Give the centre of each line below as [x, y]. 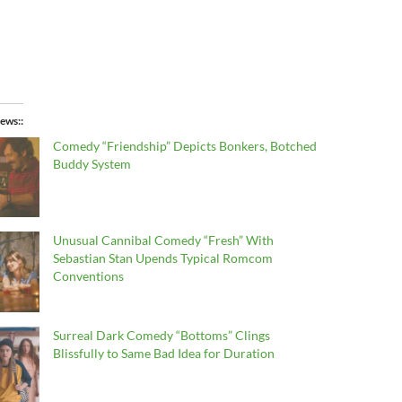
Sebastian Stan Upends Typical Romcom [162, 258]
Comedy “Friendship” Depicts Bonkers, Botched [184, 146]
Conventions [88, 276]
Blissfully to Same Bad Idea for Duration [163, 353]
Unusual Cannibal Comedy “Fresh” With [163, 240]
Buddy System [92, 164]
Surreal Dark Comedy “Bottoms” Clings [161, 335]
